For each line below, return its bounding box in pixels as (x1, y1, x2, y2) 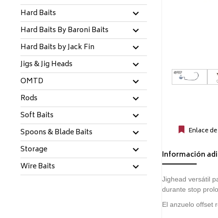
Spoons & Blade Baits (20, 127, 92, 139)
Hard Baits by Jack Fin (20, 41, 94, 54)
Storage (20, 144, 47, 156)
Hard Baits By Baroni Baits (20, 24, 109, 36)
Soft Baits (20, 109, 54, 122)
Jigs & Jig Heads (20, 58, 73, 71)
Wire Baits (20, 161, 55, 173)
